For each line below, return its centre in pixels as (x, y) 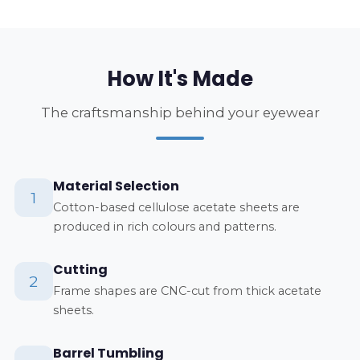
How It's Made (180, 78)
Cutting (80, 269)
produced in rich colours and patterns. (164, 226)
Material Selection (116, 186)
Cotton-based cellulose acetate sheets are (176, 207)
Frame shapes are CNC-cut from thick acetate (187, 290)
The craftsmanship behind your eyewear (180, 112)
